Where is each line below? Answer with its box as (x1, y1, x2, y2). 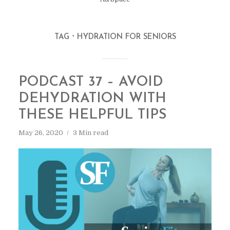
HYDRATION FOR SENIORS (76, 33, 176, 41)
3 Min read (72, 129, 108, 137)
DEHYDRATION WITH (18, 92, 166, 106)
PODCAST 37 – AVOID (18, 75, 163, 89)
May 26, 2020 (18, 129, 63, 137)
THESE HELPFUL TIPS (18, 108, 166, 122)
